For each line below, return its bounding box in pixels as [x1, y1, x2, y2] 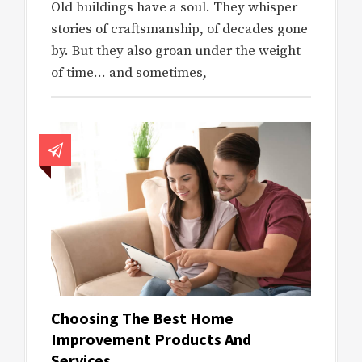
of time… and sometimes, [51, 63, 207, 82]
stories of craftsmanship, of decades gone [51, 19, 308, 38]
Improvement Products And [51, 328, 251, 349]
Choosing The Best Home [51, 307, 234, 328]
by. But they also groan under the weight [51, 41, 301, 60]
